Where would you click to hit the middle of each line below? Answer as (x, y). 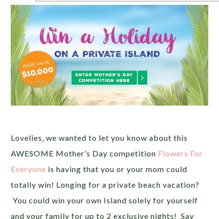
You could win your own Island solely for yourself (105, 200)
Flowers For (181, 153)
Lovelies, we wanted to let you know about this (99, 137)
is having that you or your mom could (117, 169)
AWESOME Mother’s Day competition (85, 153)
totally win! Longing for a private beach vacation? (105, 184)
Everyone (29, 169)
